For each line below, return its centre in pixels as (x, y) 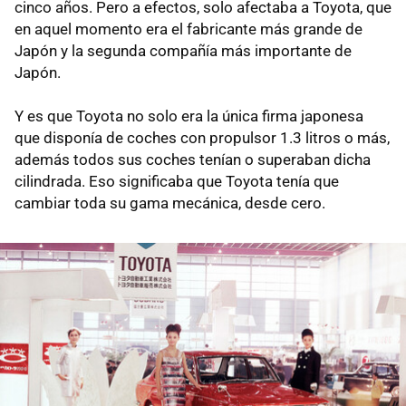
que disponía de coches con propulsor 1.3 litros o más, (202, 138)
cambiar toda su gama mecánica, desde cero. (172, 203)
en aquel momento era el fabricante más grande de (188, 29)
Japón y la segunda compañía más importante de (183, 51)
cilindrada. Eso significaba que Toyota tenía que (177, 182)
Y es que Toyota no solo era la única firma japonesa (189, 116)
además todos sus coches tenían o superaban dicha (193, 160)
